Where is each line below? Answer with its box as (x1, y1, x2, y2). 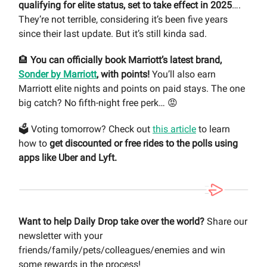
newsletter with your (18, 230, 103, 242)
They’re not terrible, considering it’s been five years (18, 13, 228, 25)
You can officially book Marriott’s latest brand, (30, 54, 222, 66)
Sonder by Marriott (18, 68, 97, 80)
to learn (196, 123, 230, 135)
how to (18, 137, 49, 149)
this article (153, 123, 196, 135)
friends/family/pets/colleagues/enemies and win (18, 244, 225, 256)
